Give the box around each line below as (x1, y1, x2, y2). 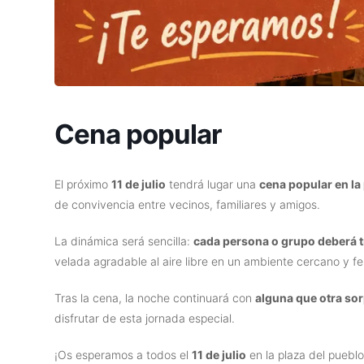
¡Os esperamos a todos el (54, 348, 193, 362)
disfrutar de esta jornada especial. (54, 311, 236, 326)
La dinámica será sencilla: (54, 234, 194, 249)
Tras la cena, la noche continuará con (54, 291, 256, 305)
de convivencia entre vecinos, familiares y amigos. (54, 197, 321, 212)
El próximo (54, 177, 112, 192)
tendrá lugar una (166, 177, 260, 192)
